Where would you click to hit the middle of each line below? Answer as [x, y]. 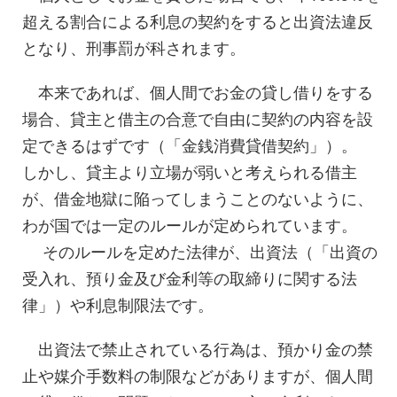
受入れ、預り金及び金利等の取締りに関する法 [190, 277]
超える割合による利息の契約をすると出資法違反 [198, 20]
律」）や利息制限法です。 [118, 304]
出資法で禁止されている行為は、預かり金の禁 [198, 348]
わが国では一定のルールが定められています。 [190, 224]
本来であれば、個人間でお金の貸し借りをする [198, 91]
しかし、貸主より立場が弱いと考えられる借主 [190, 171]
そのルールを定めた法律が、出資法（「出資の [200, 251]
